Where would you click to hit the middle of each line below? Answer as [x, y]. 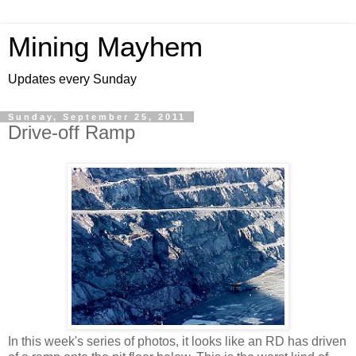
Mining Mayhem [105, 47]
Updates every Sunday [72, 79]
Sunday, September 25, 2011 [97, 117]
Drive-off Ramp [72, 132]
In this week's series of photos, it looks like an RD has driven [177, 341]
